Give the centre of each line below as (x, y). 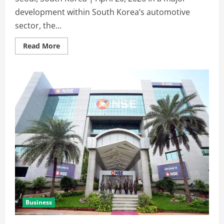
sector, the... (38, 25)
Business (39, 202)
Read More (41, 45)
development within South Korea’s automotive (102, 12)
